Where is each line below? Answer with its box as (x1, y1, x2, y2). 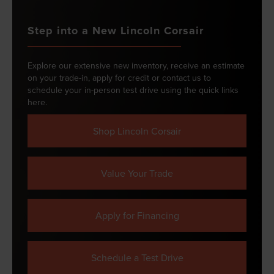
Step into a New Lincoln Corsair (28, 22, 204, 39)
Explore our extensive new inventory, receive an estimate (28, 59, 245, 72)
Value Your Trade (101, 166, 173, 180)
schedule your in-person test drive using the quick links (28, 83, 239, 96)
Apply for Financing (95, 208, 179, 222)
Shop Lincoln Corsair (93, 124, 181, 138)
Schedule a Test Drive (91, 250, 183, 264)
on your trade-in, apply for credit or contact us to (28, 71, 211, 84)
